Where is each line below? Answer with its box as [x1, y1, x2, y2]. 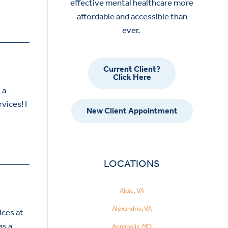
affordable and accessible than [76, 11, 187, 22]
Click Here [112, 72, 151, 82]
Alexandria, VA [112, 204, 152, 212]
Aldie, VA [120, 186, 145, 194]
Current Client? [103, 64, 161, 74]
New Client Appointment [86, 106, 178, 116]
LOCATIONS [104, 157, 160, 170]
